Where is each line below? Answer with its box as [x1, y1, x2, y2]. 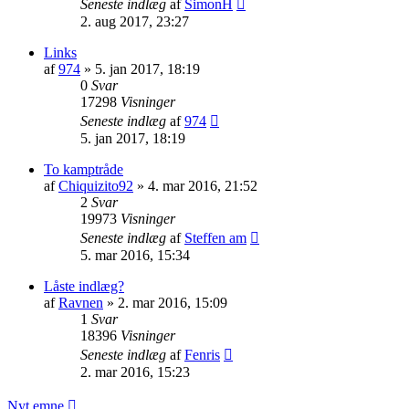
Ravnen [58, 294, 103, 310]
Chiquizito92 [58, 177, 133, 194]
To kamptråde [44, 161, 123, 177]
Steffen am [184, 229, 246, 246]
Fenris [184, 346, 220, 362]
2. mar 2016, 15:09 [118, 294, 227, 310]
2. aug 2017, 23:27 [80, 13, 189, 29]
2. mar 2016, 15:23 [80, 363, 190, 380]
